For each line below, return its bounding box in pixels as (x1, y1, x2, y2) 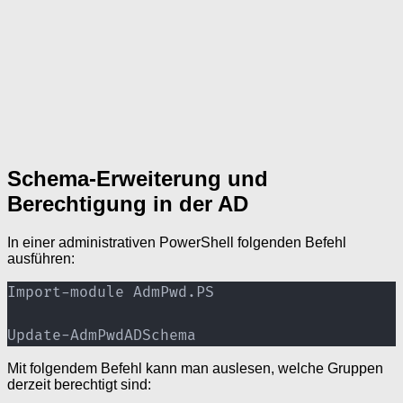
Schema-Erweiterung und (7, 166, 268, 192)
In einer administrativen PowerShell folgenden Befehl (7, 235, 346, 251)
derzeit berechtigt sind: (7, 377, 151, 393)
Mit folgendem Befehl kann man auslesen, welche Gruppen (7, 361, 383, 377)
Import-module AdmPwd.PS (7, 283, 214, 302)
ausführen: (7, 251, 75, 267)
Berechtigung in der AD (7, 192, 248, 217)
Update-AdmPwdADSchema (7, 327, 196, 345)
